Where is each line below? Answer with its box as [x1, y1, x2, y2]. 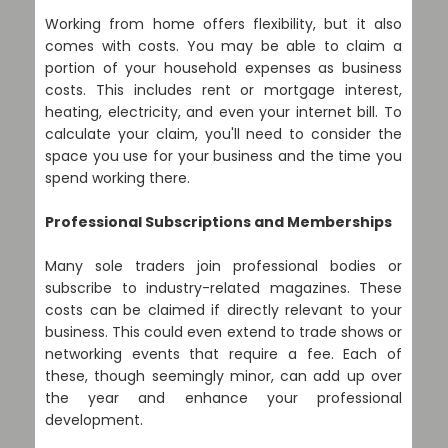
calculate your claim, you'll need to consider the [45, 124, 402, 144]
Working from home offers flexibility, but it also [45, 14, 402, 34]
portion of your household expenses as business [45, 58, 402, 78]
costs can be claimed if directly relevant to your [45, 300, 402, 320]
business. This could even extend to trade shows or [45, 322, 402, 342]
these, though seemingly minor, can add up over [45, 366, 402, 386]
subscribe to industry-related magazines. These [45, 278, 402, 298]
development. [45, 410, 143, 430]
